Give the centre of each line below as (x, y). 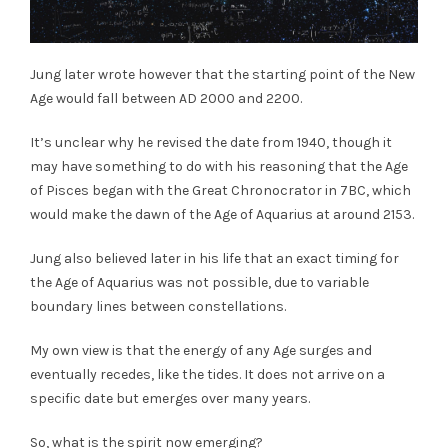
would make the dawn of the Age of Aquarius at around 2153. (222, 214)
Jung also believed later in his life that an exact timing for (214, 258)
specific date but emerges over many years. (170, 398)
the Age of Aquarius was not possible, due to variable (199, 282)
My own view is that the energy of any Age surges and (201, 350)
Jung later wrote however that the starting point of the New (222, 74)
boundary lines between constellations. (158, 306)
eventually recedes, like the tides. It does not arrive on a (207, 374)
